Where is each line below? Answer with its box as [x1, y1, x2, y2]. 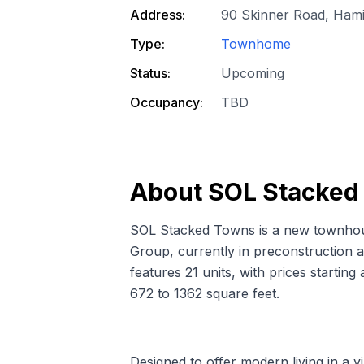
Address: [130, 6, 185, 23]
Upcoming [221, 64, 284, 81]
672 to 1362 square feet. [130, 284, 279, 301]
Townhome [221, 35, 291, 52]
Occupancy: [130, 93, 203, 110]
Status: [130, 64, 171, 81]
